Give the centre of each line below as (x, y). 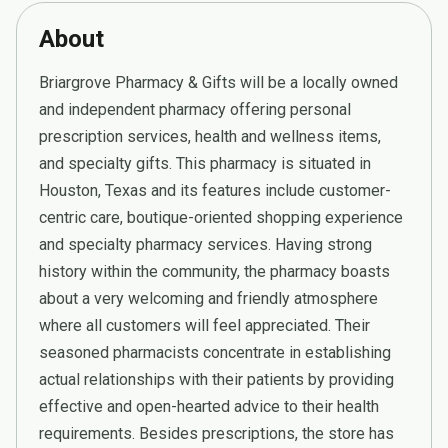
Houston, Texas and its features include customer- (215, 190)
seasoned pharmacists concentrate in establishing (215, 352)
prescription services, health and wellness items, (210, 136)
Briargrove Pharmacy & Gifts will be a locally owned (218, 82)
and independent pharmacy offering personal (195, 109)
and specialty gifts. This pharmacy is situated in (205, 163)
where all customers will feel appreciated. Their (204, 325)
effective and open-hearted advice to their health (209, 406)
